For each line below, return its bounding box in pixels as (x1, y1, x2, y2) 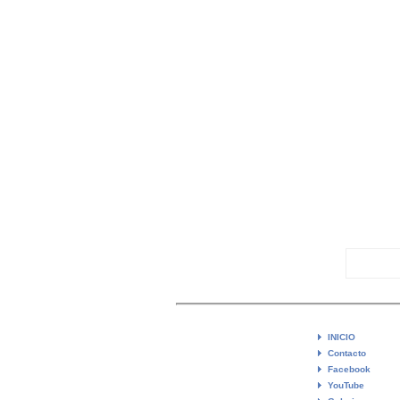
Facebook (328, 363, 371, 374)
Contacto (328, 347, 366, 358)
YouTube (328, 379, 364, 390)
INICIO (328, 331, 355, 342)
